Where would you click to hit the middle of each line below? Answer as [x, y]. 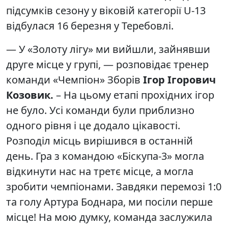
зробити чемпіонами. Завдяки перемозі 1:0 [114, 187]
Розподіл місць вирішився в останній [99, 141]
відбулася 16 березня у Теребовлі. [90, 26]
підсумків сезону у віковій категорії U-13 [106, 11]
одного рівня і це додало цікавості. [93, 126]
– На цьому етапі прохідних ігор [134, 95]
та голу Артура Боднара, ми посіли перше [109, 202]
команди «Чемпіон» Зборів [75, 80]
